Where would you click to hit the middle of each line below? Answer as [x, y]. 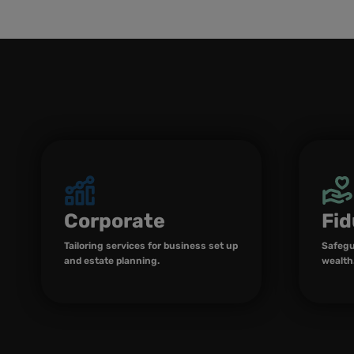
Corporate [115, 220]
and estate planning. [112, 260]
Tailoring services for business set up [151, 245]
